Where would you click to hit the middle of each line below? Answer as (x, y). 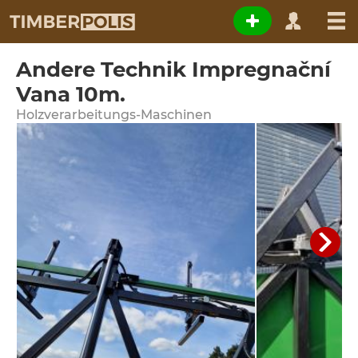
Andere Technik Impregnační (173, 70)
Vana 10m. (71, 94)
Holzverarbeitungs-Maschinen (114, 115)
